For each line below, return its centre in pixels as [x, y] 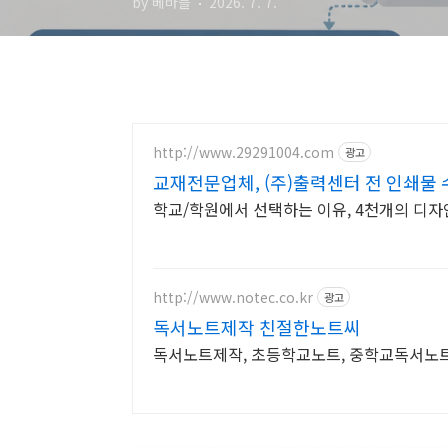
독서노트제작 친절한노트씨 [257, 327]
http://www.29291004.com [243, 151]
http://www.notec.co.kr [233, 296]
